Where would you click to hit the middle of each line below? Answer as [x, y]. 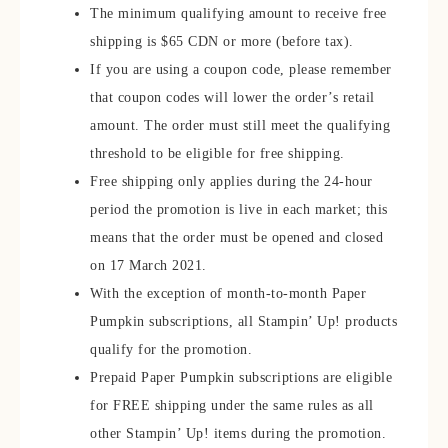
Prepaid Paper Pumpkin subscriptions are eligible [241, 377]
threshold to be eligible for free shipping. [217, 153]
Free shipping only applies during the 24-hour [231, 181]
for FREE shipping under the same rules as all [232, 405]
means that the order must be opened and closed [236, 237]
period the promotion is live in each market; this [239, 209]
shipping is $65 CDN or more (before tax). [222, 41]
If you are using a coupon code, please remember [241, 69]
